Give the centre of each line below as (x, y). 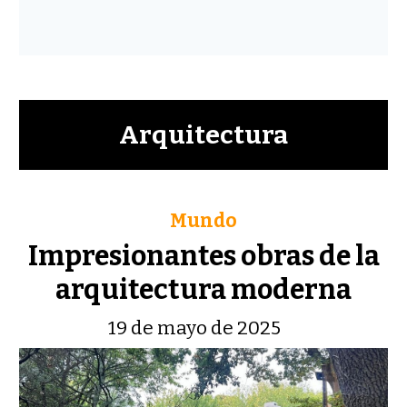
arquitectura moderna (203, 290)
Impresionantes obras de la (203, 257)
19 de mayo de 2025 (194, 328)
